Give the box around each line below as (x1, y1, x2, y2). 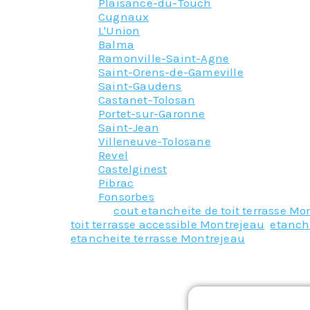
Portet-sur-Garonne (98, 106, 206, 120)
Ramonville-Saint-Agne (98, 51, 230, 65)
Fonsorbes (98, 189, 154, 203)
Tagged (71, 203, 114, 217)
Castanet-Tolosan (98, 92, 196, 107)
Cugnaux (98, 9, 149, 24)
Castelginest (98, 161, 167, 176)
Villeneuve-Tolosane (98, 134, 211, 148)
